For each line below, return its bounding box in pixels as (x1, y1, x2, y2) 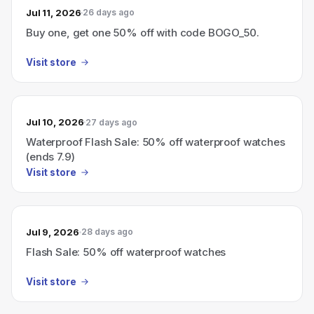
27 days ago (86, 116, 138, 128)
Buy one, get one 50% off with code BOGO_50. (26, 25, 259, 39)
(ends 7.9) (26, 150, 75, 163)
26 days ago (83, 7, 135, 18)
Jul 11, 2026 (26, 6, 81, 18)
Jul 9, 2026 (26, 226, 79, 238)
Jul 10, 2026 (26, 116, 84, 128)
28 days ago (81, 226, 133, 237)
